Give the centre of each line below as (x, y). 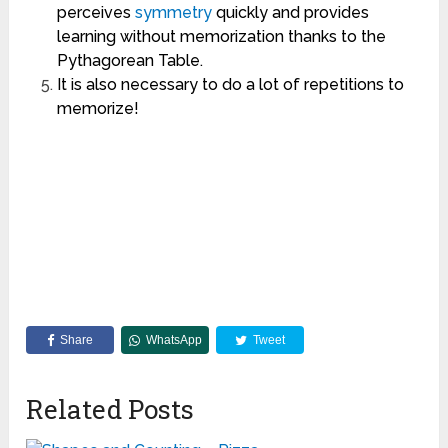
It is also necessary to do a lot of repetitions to (230, 85)
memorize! (97, 109)
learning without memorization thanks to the (221, 37)
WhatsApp (173, 340)
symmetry (173, 13)
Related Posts (110, 409)
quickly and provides (290, 13)
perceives (95, 13)
